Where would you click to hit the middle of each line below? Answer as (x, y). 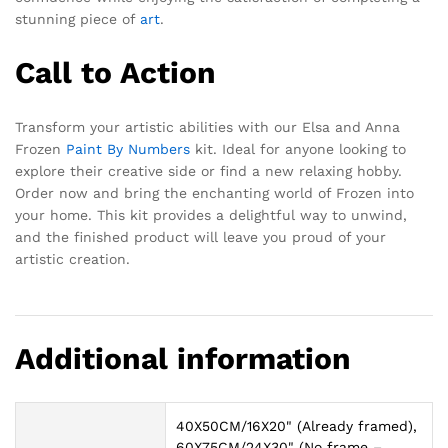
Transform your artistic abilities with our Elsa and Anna (207, 126)
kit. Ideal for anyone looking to (298, 148)
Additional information (183, 358)
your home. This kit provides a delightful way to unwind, (211, 214)
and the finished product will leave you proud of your (200, 236)
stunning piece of (77, 18)
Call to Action (115, 72)
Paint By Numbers (128, 148)
